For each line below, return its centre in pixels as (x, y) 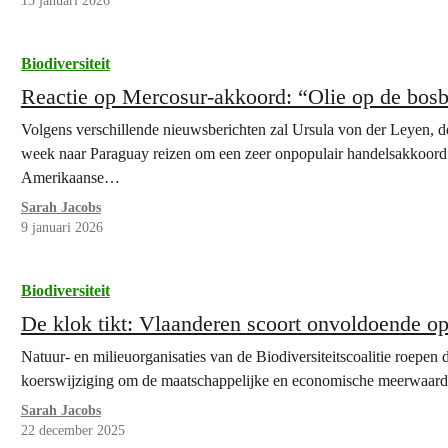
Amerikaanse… (70, 177)
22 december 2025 (72, 430)
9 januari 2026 (61, 227)
